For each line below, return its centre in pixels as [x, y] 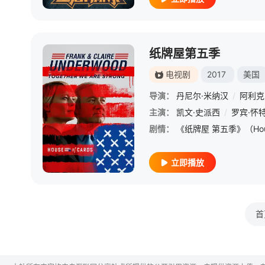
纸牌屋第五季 [185, 54]
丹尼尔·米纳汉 [202, 96]
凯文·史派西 [198, 112]
